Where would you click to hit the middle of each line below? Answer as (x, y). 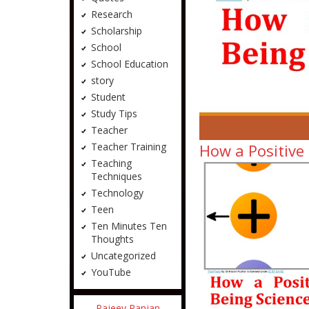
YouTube (111, 272)
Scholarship (116, 31)
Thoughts (112, 239)
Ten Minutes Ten (129, 226)
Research (111, 14)
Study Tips (114, 113)
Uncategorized (123, 256)
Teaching (111, 163)
